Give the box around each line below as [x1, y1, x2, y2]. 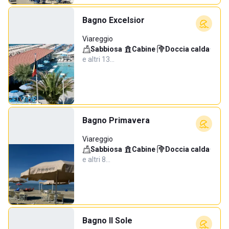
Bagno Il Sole [82, 216, 132, 225]
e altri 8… [82, 155, 110, 164]
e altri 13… [82, 55, 114, 63]
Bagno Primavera [82, 116, 150, 125]
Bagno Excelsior [82, 15, 145, 25]
